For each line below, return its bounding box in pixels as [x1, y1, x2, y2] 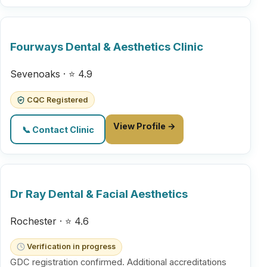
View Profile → [113, 121, 176, 132]
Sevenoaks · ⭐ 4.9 [10, 67, 92, 80]
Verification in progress [26, 242, 116, 252]
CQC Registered [26, 95, 88, 104]
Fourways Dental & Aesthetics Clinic [10, 40, 203, 54]
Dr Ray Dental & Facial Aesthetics [10, 187, 188, 201]
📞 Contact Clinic [21, 124, 94, 135]
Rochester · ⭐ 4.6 [10, 215, 89, 227]
